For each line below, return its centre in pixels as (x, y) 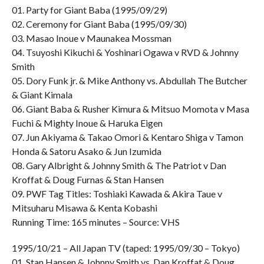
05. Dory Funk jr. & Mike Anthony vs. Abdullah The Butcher (129, 80)
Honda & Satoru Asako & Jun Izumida (86, 151)
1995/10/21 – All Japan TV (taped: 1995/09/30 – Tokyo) (126, 248)
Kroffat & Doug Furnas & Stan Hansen (88, 179)
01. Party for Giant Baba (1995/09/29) (89, 10)
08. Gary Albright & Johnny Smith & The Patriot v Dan (119, 165)
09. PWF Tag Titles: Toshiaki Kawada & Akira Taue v (117, 194)
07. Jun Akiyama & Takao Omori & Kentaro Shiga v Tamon (127, 137)
